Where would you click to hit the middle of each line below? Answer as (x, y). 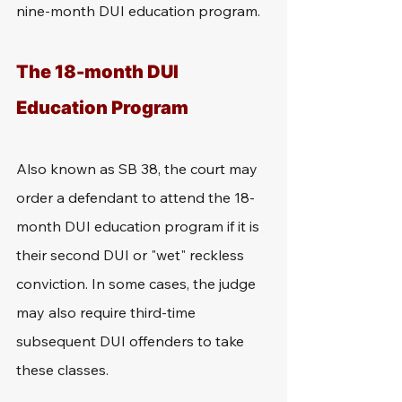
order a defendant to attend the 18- (135, 197)
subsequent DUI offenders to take (132, 341)
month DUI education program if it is (140, 226)
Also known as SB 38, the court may (139, 169)
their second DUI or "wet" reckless (132, 255)
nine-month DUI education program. (138, 11)
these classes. (62, 370)
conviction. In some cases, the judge (138, 284)
